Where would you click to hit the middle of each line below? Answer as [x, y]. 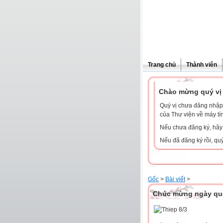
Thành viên [202, 65]
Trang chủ [162, 65]
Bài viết [175, 179]
